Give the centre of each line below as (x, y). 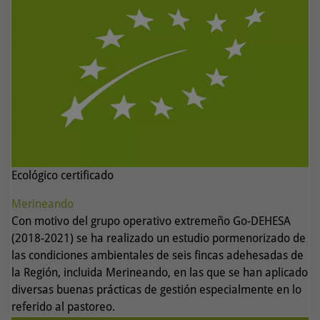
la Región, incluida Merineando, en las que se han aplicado (160, 272)
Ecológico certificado (62, 175)
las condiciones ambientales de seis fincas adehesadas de (157, 255)
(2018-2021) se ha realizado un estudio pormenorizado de (159, 238)
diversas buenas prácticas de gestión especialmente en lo (156, 289)
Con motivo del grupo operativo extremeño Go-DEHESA (151, 221)
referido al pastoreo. (63, 306)
